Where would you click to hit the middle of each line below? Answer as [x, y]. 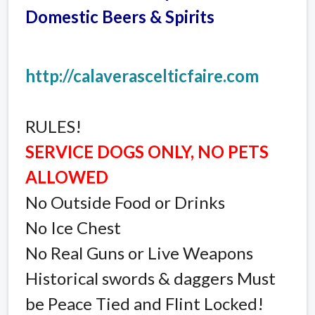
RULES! [53, 126]
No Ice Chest [73, 227]
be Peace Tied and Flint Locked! [144, 303]
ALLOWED [67, 176]
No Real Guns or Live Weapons [139, 252]
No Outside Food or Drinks [125, 202]
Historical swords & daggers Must [150, 278]
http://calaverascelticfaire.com [142, 75]
